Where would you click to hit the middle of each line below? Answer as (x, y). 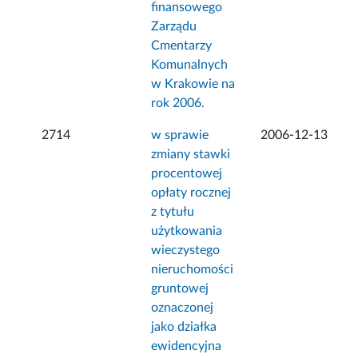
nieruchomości (193, 270)
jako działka (184, 327)
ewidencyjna (187, 346)
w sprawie (180, 135)
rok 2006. (178, 103)
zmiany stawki (191, 155)
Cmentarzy (182, 46)
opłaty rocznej (191, 193)
